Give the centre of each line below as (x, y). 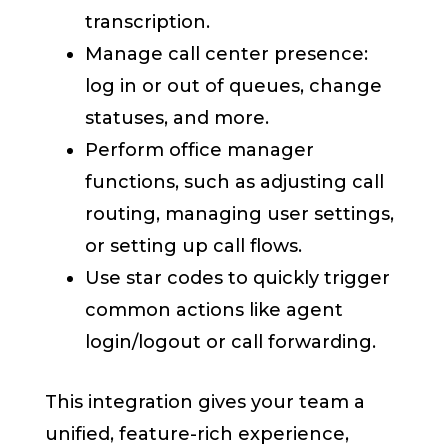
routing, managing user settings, (240, 214)
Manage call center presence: (227, 54)
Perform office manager (200, 150)
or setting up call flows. (194, 246)
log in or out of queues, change (234, 86)
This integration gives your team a (205, 402)
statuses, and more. (177, 118)
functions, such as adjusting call (235, 182)
